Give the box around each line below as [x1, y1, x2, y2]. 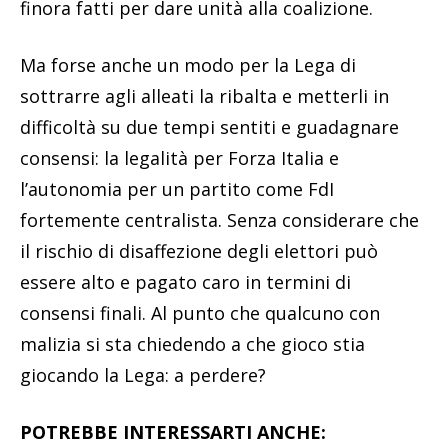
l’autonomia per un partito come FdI [20, 176, 334, 201]
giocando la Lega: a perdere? [20, 362, 266, 387]
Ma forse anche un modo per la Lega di [20, 52, 356, 77]
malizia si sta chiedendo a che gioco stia [20, 331, 365, 356]
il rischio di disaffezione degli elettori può [20, 238, 378, 263]
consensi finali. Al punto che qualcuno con [20, 300, 380, 325]
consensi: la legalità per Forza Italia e [20, 145, 339, 170]
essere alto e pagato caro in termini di [20, 269, 351, 294]
